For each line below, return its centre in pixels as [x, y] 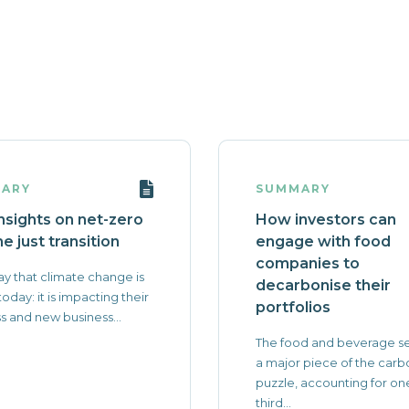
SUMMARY [293, 189]
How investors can [326, 220]
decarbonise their [323, 285]
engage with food [323, 241]
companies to [308, 263]
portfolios [293, 307]
